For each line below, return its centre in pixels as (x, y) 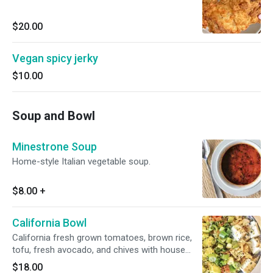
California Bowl (49, 223)
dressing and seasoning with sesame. (87, 262)
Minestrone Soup (55, 147)
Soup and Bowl (54, 116)
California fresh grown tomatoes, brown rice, (102, 238)
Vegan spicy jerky (55, 58)
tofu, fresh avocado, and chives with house (99, 250)
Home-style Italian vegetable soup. (81, 161)
